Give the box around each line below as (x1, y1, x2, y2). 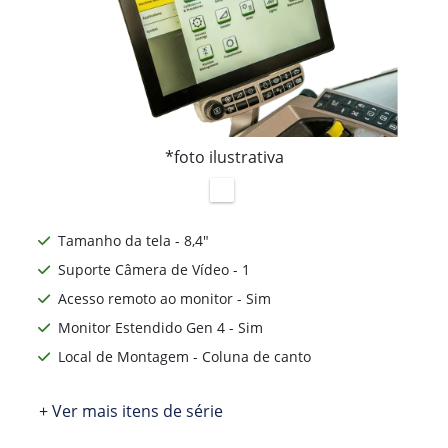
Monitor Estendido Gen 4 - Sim (58, 318, 263, 338)
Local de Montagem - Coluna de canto (58, 347, 311, 367)
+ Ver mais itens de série (39, 400, 223, 423)
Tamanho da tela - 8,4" (58, 231, 209, 251)
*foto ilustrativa (164, 146, 284, 169)
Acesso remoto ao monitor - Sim (58, 289, 271, 309)
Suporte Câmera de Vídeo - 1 (58, 260, 250, 280)
